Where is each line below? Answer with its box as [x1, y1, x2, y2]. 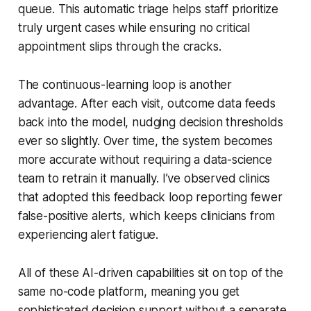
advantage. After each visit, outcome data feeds [17, 96, 276, 110]
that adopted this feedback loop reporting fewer [17, 190, 283, 204]
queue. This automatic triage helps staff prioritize [17, 1, 279, 16]
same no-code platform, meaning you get [17, 284, 240, 299]
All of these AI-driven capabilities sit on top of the [17, 265, 283, 280]
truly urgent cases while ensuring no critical [17, 20, 251, 35]
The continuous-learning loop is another [17, 77, 233, 92]
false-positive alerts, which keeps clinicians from [17, 208, 276, 223]
